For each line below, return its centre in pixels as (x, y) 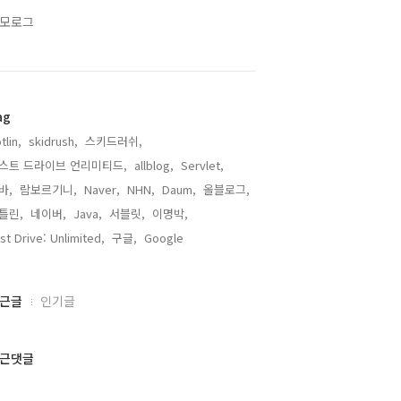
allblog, (154, 165)
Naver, (102, 189)
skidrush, (53, 141)
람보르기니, (48, 189)
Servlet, (202, 165)
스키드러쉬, (114, 141)
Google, (166, 238)
